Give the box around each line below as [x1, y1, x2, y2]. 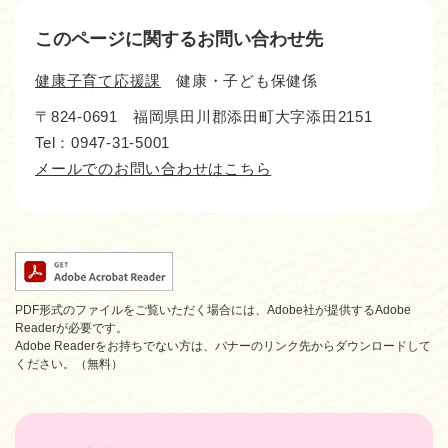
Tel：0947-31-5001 [35, 133, 170, 151]
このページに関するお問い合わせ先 [35, 28, 323, 49]
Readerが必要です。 [15, 320, 128, 335]
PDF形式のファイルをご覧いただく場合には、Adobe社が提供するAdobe [15, 302, 411, 317]
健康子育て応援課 [35, 71, 161, 89]
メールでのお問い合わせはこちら [35, 159, 272, 177]
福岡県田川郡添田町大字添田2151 [132, 107, 373, 125]
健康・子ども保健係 [176, 71, 318, 89]
